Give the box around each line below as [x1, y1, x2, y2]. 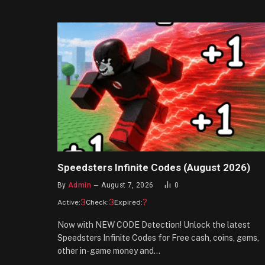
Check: [86, 198, 109, 207]
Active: [57, 198, 80, 207]
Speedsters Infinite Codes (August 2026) [57, 161, 250, 174]
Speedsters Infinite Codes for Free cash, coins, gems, [57, 233, 259, 243]
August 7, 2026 [101, 181, 154, 190]
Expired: [114, 198, 143, 207]
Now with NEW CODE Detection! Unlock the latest [57, 220, 250, 230]
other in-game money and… [57, 246, 160, 256]
